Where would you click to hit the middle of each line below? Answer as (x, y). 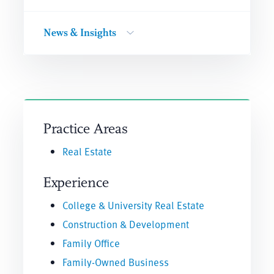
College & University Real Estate (133, 205)
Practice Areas (85, 128)
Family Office (91, 243)
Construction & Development (125, 224)
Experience (76, 182)
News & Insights (80, 32)
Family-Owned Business (115, 262)
